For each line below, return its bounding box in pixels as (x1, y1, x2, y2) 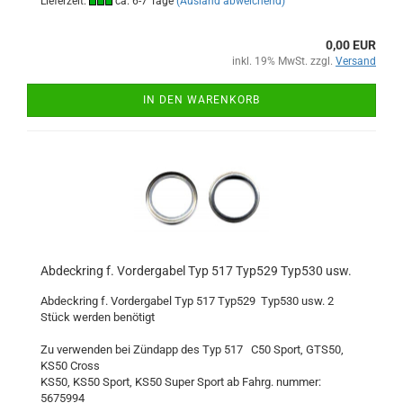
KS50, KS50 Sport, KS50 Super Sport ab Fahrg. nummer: (40, 375, 321, 389)
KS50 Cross (40, 359, 100, 372)
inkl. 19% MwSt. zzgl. (232, 55, 336, 67)
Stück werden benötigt (40, 310, 155, 324)
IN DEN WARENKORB (143, 94, 260, 106)
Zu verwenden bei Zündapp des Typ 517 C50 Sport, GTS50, (40, 343, 344, 356)
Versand (336, 55, 376, 67)
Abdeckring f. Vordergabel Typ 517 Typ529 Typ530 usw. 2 (40, 294, 334, 308)
